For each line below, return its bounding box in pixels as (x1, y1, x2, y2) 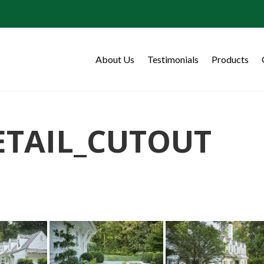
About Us (95, 53, 134, 65)
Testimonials (147, 53, 199, 65)
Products (211, 53, 249, 65)
